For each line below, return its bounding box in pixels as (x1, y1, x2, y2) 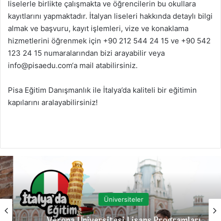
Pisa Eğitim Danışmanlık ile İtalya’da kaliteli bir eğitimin (8, 85, 197, 95)
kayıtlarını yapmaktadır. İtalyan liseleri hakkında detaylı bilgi (8, 11, 213, 21)
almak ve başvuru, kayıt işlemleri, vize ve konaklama (8, 23, 188, 33)
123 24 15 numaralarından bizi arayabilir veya (8, 48, 165, 58)
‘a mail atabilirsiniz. (72, 60, 138, 70)
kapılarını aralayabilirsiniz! (8, 97, 98, 107)
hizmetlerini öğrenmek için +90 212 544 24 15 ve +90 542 (8, 36, 211, 45)
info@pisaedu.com (8, 60, 72, 70)
